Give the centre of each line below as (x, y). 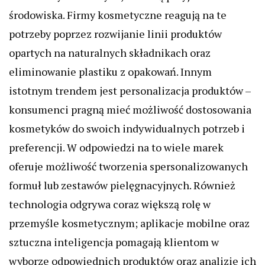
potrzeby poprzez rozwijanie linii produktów (115, 34)
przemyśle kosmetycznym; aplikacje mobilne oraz (129, 223)
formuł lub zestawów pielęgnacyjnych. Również (122, 185)
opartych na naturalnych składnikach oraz (110, 53)
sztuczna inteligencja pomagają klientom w (114, 242)
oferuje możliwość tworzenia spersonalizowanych (128, 167)
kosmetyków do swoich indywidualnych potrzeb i (127, 129)
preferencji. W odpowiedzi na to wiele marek (116, 148)
